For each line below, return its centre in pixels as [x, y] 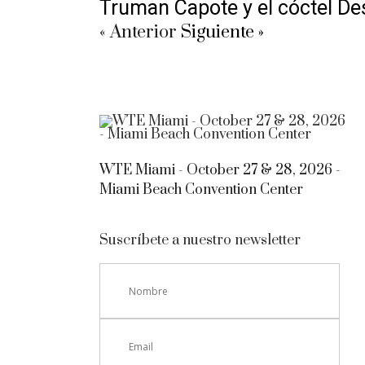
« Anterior [138, 32]
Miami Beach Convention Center [201, 190]
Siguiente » [222, 32]
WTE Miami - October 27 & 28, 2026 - [220, 170]
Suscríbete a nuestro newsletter [200, 240]
